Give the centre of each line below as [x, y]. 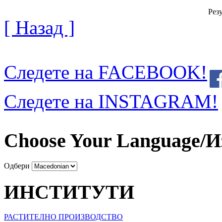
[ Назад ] [39, 28]
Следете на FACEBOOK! [106, 72]
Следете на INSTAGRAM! [111, 102]
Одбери [17, 166]
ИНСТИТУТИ [69, 192]
